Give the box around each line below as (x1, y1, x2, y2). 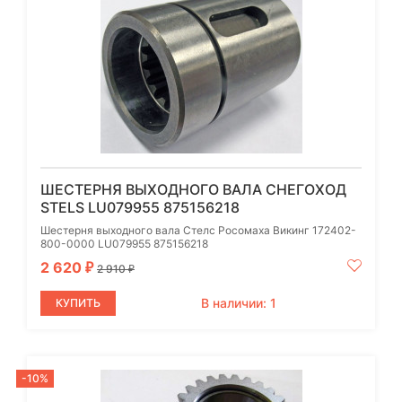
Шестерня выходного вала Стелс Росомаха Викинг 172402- (40, 223, 356, 237)
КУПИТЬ (56, 295, 100, 310)
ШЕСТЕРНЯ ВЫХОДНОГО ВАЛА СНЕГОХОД (40, 179, 346, 198)
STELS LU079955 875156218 (40, 197, 240, 216)
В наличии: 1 (201, 294, 276, 310)
